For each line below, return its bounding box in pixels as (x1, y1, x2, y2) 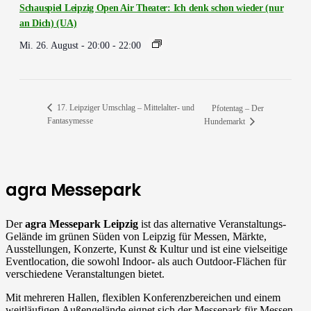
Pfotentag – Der (212, 103, 264, 113)
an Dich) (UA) (19, 17, 77, 28)
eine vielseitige (223, 242, 287, 255)
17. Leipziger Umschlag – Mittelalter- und (55, 102, 194, 112)
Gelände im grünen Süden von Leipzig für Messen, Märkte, (6, 230, 267, 242)
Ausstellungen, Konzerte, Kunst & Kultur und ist (6, 242, 223, 255)
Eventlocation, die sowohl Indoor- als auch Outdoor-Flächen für (6, 255, 286, 267)
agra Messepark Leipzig (25, 217, 138, 230)
